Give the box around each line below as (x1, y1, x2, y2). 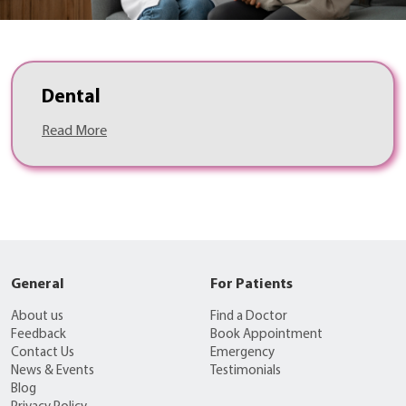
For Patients (209, 277, 293, 293)
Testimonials (209, 364, 281, 379)
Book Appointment (209, 328, 323, 343)
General (11, 277, 64, 293)
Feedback (11, 328, 66, 343)
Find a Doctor (209, 310, 287, 324)
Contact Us (11, 346, 74, 361)
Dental (42, 88, 101, 108)
